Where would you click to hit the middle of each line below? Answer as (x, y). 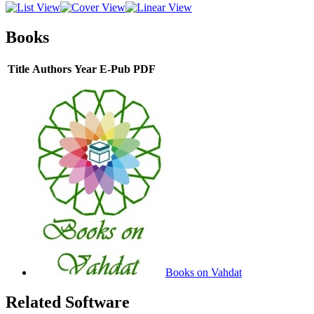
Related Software (68, 302)
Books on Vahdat (204, 272)
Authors (52, 69)
